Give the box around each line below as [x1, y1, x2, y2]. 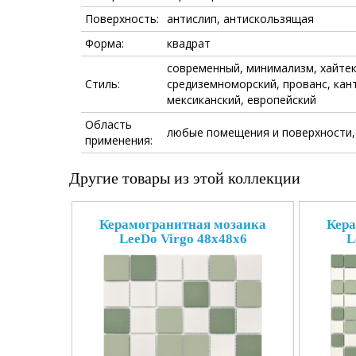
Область [85, 117, 132, 132]
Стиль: [85, 76, 120, 91]
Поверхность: [85, 11, 159, 26]
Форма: [85, 36, 124, 51]
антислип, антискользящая [167, 11, 314, 26]
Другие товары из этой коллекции [69, 169, 300, 187]
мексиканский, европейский [167, 92, 316, 107]
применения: [85, 133, 153, 148]
